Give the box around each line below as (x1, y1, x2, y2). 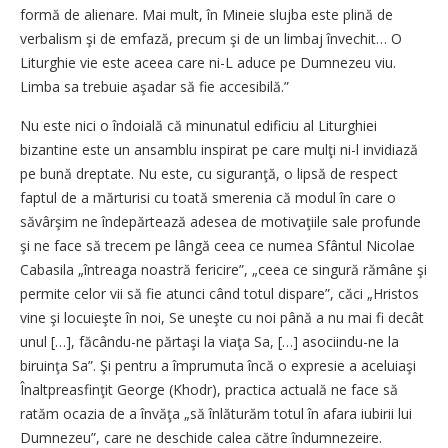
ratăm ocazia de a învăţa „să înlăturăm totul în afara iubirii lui (20, 404, 412, 424)
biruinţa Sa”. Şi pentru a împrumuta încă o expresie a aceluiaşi (20, 356, 416, 376)
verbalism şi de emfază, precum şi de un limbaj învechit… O (20, 29, 402, 49)
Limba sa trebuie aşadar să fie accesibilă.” (20, 77, 289, 97)
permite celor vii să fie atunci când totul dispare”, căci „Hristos (20, 284, 419, 304)
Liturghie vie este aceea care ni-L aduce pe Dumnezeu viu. (20, 53, 396, 73)
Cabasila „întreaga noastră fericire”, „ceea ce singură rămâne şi (20, 260, 427, 280)
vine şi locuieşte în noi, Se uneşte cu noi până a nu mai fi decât (20, 308, 424, 328)
